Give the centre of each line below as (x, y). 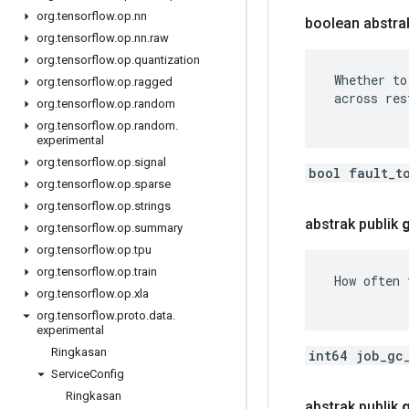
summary (158, 228)
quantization (167, 60)
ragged (153, 82)
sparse (152, 184)
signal (150, 162)
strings (152, 206)
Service (70, 374)
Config (107, 374)
